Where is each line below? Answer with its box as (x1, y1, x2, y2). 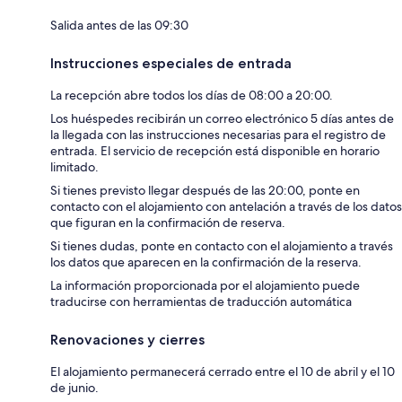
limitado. (50, 158, 99, 175)
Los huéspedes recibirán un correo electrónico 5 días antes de (50, 109, 394, 127)
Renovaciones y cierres (50, 330, 205, 348)
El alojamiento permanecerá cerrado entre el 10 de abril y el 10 (50, 363, 395, 380)
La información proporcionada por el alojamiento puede (50, 276, 360, 293)
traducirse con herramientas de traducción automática (50, 293, 352, 310)
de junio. (50, 379, 99, 396)
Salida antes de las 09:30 (50, 16, 188, 33)
